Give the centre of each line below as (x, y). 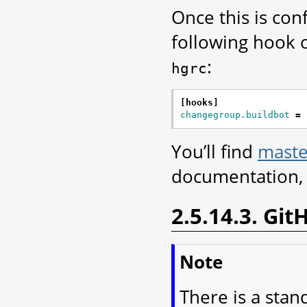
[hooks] (199, 102)
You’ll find (214, 151)
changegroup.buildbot (235, 114)
